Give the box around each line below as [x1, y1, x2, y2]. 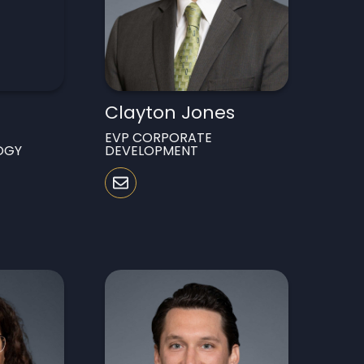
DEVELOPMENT [105, 141, 199, 160]
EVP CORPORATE [105, 128, 213, 147]
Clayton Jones [105, 99, 236, 125]
